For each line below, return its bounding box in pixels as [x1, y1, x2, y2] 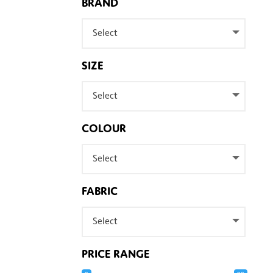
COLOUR [82, 121, 127, 135]
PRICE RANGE [82, 246, 151, 261]
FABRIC [82, 183, 118, 198]
